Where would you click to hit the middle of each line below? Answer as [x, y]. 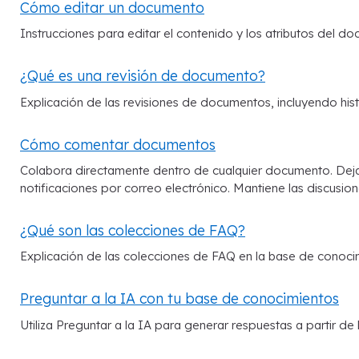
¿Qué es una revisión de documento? [143, 76]
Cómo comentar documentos [118, 144]
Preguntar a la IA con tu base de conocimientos [179, 298]
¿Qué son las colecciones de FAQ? [133, 230]
